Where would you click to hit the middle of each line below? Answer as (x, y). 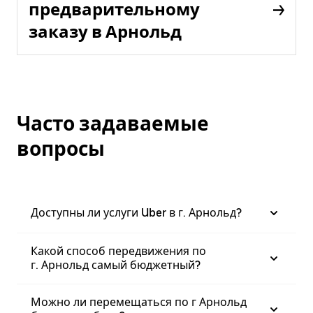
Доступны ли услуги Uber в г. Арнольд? (136, 212)
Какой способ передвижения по (118, 251)
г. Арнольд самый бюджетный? (116, 265)
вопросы (61, 148)
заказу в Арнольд (105, 31)
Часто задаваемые (113, 123)
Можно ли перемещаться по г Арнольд (139, 302)
